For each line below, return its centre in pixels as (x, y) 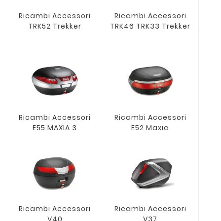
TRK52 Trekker (55, 26)
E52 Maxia (150, 128)
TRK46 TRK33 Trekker (150, 26)
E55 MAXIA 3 (55, 128)
